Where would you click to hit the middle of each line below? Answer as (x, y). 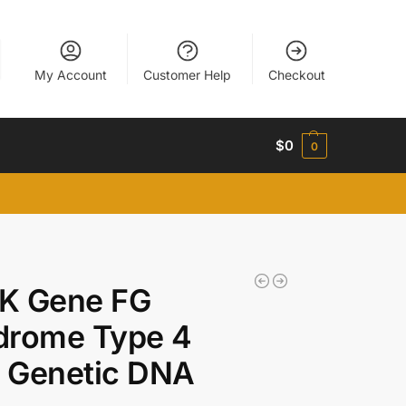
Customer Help (188, 74)
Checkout (296, 74)
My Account (70, 74)
